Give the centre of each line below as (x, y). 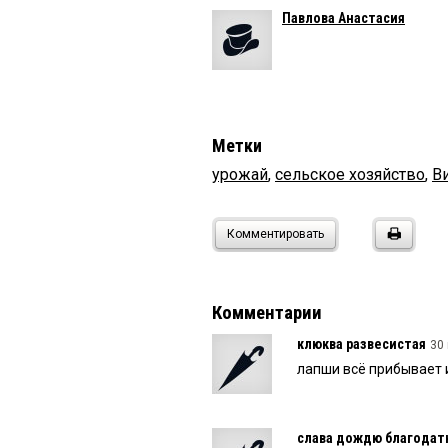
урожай (240, 175)
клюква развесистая (361, 344)
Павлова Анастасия (343, 18)
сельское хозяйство (350, 175)
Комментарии (267, 313)
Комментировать (275, 234)
